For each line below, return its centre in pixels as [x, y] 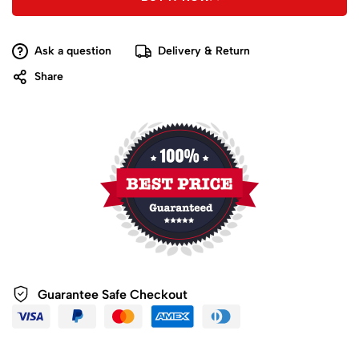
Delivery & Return [204, 51]
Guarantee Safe [84, 294]
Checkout [159, 294]
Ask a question [73, 51]
